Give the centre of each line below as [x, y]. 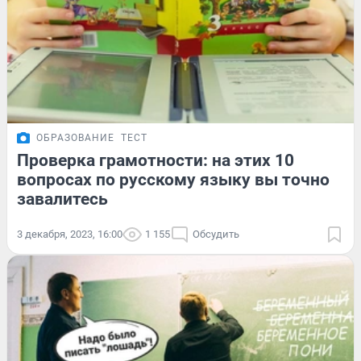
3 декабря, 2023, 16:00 [70, 234]
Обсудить [216, 234]
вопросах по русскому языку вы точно [173, 180]
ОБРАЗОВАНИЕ [75, 138]
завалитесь [62, 199]
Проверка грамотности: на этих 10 [156, 161]
